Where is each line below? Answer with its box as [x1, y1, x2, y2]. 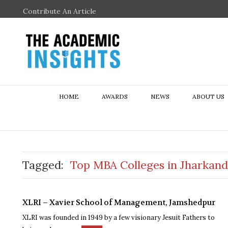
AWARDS [101, 93, 128, 100]
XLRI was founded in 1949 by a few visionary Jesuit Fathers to [22, 213, 215, 222]
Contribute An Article [23, 7, 96, 16]
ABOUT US [192, 93, 224, 100]
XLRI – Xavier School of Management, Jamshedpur [22, 197, 215, 208]
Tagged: [22, 158, 64, 172]
